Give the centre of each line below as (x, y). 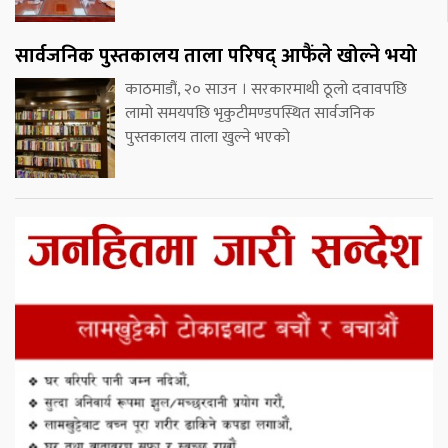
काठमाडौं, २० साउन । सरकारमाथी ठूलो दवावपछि (266, 90)
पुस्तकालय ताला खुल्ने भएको (207, 138)
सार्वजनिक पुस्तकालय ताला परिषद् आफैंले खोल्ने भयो (216, 56)
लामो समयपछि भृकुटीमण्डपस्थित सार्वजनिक (250, 114)
